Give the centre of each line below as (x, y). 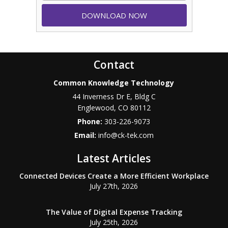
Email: (86, 135)
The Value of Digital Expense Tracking (114, 212)
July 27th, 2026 (114, 186)
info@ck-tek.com (126, 135)
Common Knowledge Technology (114, 83)
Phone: (91, 122)
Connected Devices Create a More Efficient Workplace (114, 176)
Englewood (95, 108)
